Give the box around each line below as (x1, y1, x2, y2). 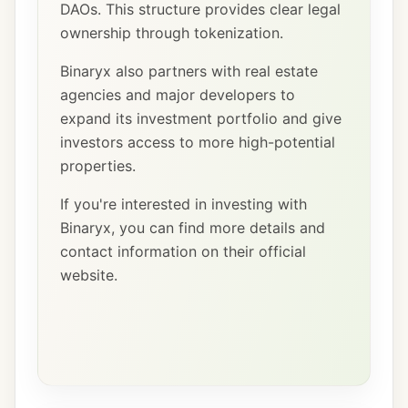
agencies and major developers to (60, 86, 295, 104)
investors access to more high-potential (60, 133, 335, 151)
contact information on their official (60, 242, 306, 260)
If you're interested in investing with (60, 195, 307, 213)
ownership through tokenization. (60, 24, 283, 42)
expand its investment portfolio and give (60, 109, 342, 127)
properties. (60, 157, 136, 175)
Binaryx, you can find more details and (60, 219, 325, 237)
